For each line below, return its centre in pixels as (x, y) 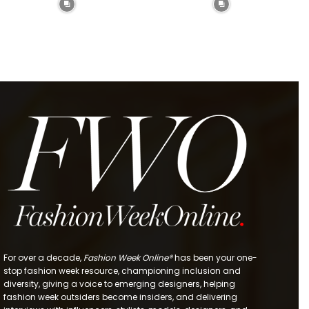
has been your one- (215, 258)
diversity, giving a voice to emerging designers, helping (119, 284)
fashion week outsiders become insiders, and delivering (120, 297)
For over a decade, (43, 258)
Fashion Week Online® (128, 258)
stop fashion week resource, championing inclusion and (122, 271)
